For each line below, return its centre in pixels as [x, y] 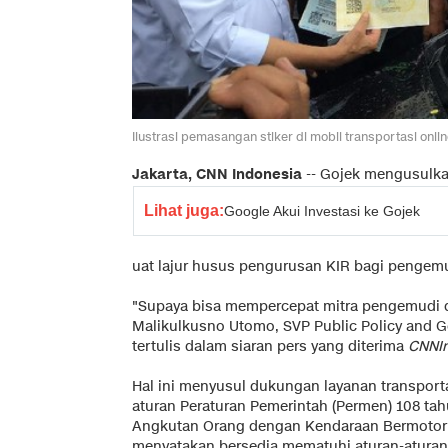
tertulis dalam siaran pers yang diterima [270, 346]
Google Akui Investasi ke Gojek [322, 210]
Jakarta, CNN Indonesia [217, 174]
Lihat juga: [184, 210]
